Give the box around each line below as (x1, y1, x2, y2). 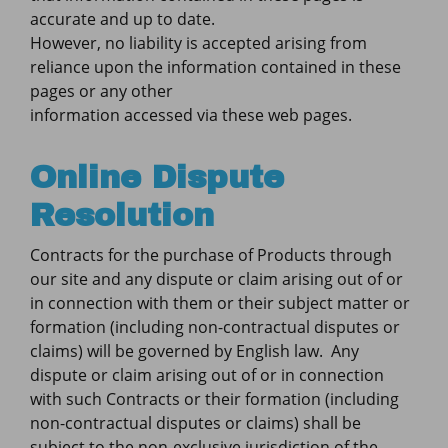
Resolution (30, 198, 214, 233)
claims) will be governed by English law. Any (30, 340, 359, 362)
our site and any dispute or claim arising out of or (30, 268, 403, 290)
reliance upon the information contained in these (30, 56, 401, 78)
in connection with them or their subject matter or (30, 292, 410, 314)
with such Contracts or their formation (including (30, 388, 399, 410)
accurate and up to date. (30, 8, 215, 30)
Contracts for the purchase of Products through (30, 244, 392, 266)
